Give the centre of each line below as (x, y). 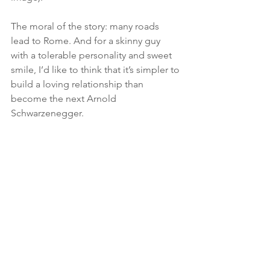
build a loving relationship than (78, 84)
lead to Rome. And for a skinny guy (87, 40)
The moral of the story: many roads (86, 26)
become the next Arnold (65, 98)
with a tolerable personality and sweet (93, 55)
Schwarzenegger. (47, 113)
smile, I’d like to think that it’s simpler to (96, 69)
